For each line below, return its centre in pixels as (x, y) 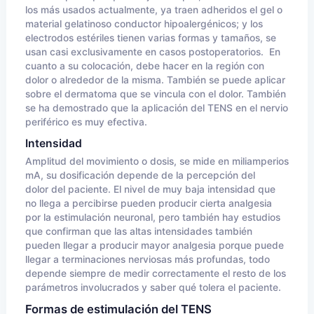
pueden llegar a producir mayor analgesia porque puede (155, 245)
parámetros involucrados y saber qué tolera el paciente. (153, 287)
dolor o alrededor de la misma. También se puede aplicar (155, 80)
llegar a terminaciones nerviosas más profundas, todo (148, 259)
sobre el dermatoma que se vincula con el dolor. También (156, 94)
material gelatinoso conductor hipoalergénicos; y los (144, 24)
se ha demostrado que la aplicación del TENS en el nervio (157, 108)
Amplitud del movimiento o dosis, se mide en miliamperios (157, 161)
